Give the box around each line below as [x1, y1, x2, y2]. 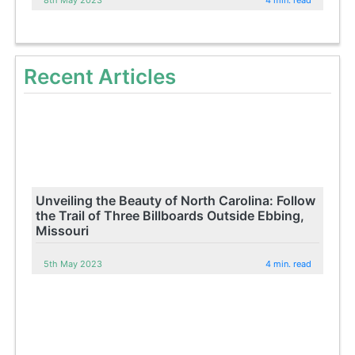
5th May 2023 [44, 258, 103, 270]
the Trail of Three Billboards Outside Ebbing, [36, 208, 305, 224]
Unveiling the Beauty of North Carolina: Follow [36, 193, 316, 209]
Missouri [36, 223, 90, 239]
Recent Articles [24, 64, 177, 90]
